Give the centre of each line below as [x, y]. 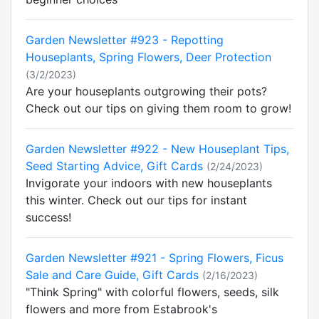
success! [48, 217]
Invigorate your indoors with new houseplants [149, 183]
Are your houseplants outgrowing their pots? [146, 91]
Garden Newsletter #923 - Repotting [125, 40]
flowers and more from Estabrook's [121, 309]
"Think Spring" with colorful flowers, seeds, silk [152, 292]
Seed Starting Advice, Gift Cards [114, 166]
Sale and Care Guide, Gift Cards [112, 275]
